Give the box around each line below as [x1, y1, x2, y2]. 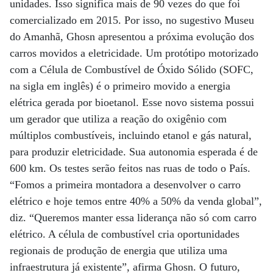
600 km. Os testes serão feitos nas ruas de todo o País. [10, 162, 250, 174]
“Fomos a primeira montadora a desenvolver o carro [10, 179, 241, 191]
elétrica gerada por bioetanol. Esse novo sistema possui [10, 96, 254, 108]
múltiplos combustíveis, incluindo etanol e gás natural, [10, 129, 252, 141]
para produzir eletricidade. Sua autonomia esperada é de [10, 146, 258, 158]
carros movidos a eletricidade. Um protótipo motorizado [10, 47, 258, 59]
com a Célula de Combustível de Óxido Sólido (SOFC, [10, 63, 253, 76]
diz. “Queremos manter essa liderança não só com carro [10, 211, 257, 224]
